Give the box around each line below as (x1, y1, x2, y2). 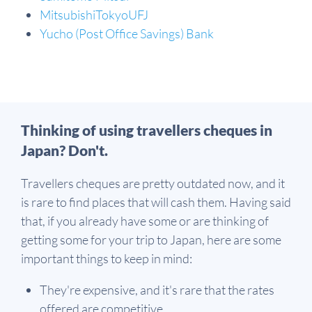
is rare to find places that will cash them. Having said (21, 194, 291, 210)
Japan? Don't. (21, 141, 108, 159)
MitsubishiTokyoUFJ (40, 6, 148, 22)
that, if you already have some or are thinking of (21, 212, 269, 228)
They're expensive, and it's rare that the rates (40, 281, 274, 297)
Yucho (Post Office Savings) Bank (40, 25, 214, 41)
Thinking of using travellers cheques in (21, 120, 272, 139)
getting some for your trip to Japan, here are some (21, 231, 281, 247)
